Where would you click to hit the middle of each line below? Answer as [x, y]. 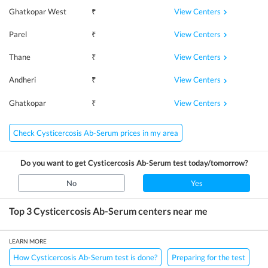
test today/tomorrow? [209, 162]
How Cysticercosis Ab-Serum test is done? [85, 257]
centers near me [172, 211]
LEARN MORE [28, 241]
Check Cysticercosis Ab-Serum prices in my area [96, 133]
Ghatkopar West [38, 11]
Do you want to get [54, 162]
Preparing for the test [208, 257]
